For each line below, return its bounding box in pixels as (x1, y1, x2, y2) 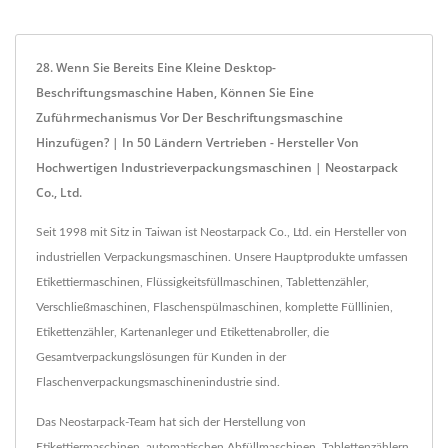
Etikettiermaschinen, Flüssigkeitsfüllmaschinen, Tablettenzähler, (36, 276, 369, 288)
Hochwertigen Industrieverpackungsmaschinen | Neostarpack (36, 159, 398, 176)
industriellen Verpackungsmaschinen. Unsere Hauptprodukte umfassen (36, 251, 408, 263)
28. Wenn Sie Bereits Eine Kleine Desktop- (36, 59, 276, 76)
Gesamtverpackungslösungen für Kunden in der (36, 351, 286, 363)
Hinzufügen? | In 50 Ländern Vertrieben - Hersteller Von (36, 134, 359, 151)
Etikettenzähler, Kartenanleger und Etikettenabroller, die (36, 326, 329, 338)
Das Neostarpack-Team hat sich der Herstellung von (36, 416, 306, 428)
